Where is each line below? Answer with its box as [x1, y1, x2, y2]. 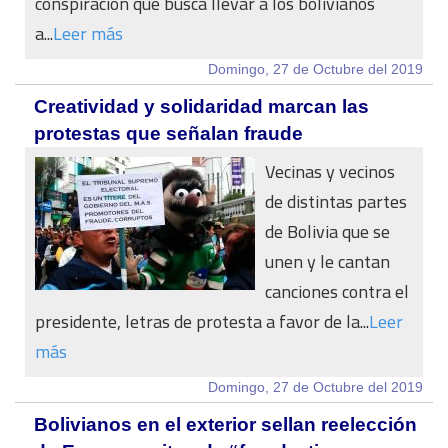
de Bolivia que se [265, 215, 390, 248]
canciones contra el [265, 275, 409, 308]
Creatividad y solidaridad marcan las [34, 96, 369, 117]
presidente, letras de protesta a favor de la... [35, 305, 369, 338]
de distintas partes [265, 185, 407, 218]
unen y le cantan [265, 245, 390, 278]
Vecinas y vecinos [265, 155, 395, 188]
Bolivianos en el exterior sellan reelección [34, 414, 417, 435]
